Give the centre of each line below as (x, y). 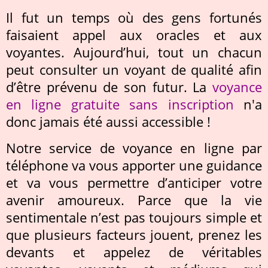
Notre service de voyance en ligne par (134, 148)
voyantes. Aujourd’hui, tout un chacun (134, 52)
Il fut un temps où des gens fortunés (134, 18)
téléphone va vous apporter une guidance (134, 165)
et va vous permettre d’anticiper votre (134, 183)
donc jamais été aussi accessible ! (108, 122)
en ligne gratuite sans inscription (120, 104)
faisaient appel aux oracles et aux (134, 35)
